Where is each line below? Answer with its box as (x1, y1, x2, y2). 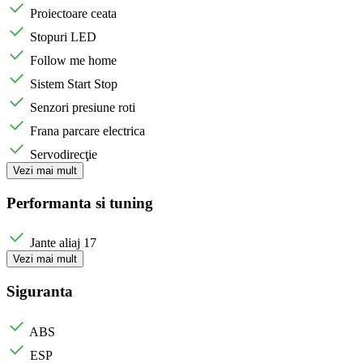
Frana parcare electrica (30, 123, 145, 138)
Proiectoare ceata (30, 6, 117, 20)
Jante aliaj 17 (30, 236, 96, 250)
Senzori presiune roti (30, 100, 135, 114)
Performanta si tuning (6, 194, 153, 211)
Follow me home (30, 53, 117, 67)
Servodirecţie (30, 147, 97, 161)
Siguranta (6, 283, 73, 301)
